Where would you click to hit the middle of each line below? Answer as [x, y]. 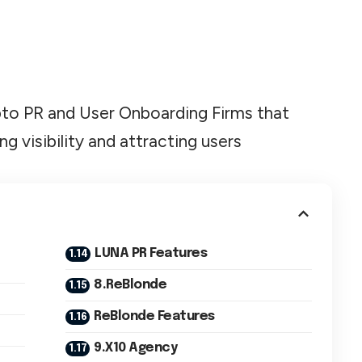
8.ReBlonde [130, 284]
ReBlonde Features [154, 316]
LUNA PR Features [151, 253]
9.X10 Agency [136, 347]
